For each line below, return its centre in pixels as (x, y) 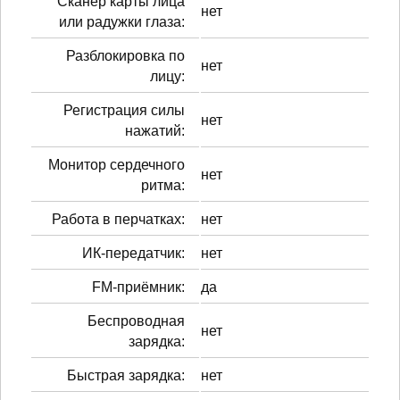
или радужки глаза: (122, 21)
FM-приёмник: (138, 287)
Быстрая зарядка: (126, 375)
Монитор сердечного (117, 164)
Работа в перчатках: (118, 219)
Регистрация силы (124, 110)
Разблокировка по (125, 55)
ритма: (163, 185)
